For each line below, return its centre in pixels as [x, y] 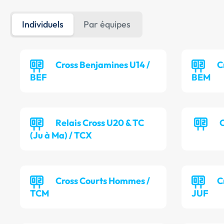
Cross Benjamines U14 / [103, 65]
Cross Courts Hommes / [103, 181]
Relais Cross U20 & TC [100, 123]
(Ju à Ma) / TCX [61, 135]
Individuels [43, 24]
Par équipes [107, 24]
